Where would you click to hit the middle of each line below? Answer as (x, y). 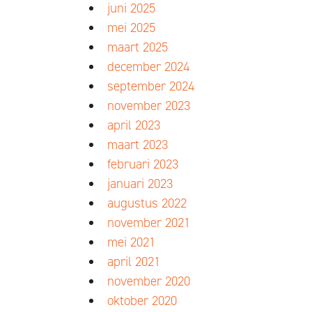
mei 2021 (131, 242)
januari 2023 (140, 184)
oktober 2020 (142, 301)
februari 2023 (142, 164)
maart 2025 (137, 47)
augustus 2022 (147, 203)
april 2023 (133, 125)
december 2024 (148, 67)
